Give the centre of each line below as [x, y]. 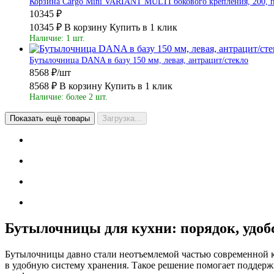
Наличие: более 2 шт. [68, 97]
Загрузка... [122, 118]
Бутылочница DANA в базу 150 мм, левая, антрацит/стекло [139, 60]
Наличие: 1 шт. [57, 38]
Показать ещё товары [50, 118]
